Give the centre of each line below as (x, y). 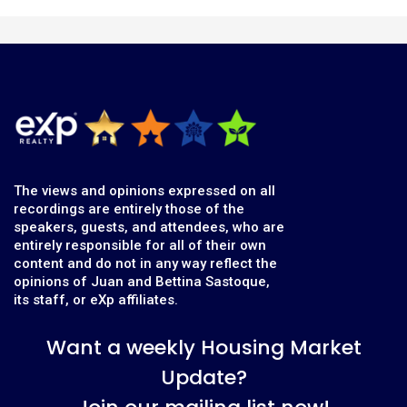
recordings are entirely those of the (129, 208)
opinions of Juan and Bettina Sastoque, (142, 281)
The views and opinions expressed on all (144, 190)
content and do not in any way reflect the (145, 263)
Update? (203, 378)
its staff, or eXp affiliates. (96, 299)
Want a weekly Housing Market (203, 348)
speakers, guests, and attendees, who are (149, 227)
